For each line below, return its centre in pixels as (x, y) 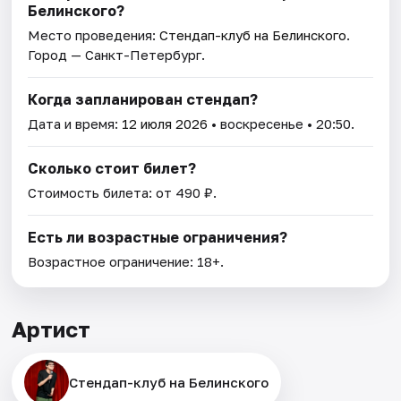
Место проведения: (94, 35)
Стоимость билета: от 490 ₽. (123, 193)
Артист (51, 329)
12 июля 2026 (165, 124)
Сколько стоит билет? (112, 169)
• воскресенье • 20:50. (282, 124)
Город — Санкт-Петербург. (117, 55)
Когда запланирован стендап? (143, 100)
